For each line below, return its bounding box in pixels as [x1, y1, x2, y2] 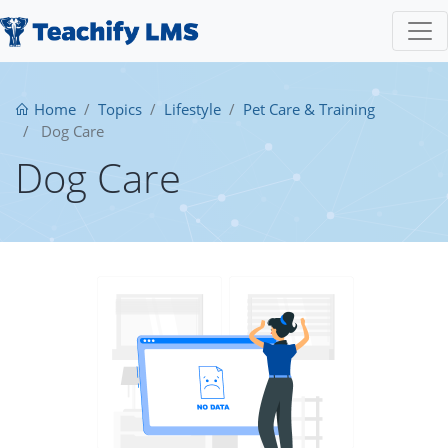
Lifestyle [164, 98, 221, 119]
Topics [98, 98, 142, 119]
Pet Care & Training [243, 98, 375, 119]
